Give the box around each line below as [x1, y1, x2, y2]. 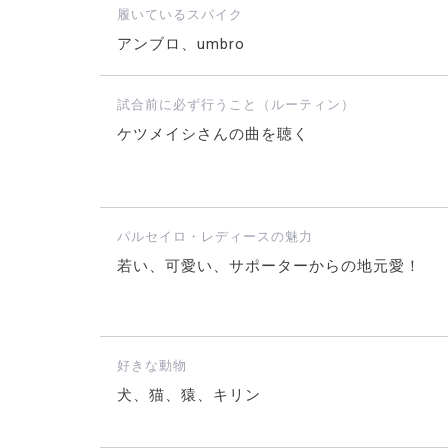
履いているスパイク [117, 7, 244, 22]
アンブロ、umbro [117, 35, 246, 53]
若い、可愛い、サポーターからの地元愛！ [117, 257, 422, 275]
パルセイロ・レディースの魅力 [117, 229, 314, 244]
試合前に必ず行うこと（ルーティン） [117, 97, 356, 112]
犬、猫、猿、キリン [117, 386, 262, 404]
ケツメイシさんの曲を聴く [117, 125, 310, 143]
